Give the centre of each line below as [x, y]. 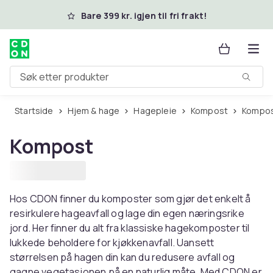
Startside [37, 111]
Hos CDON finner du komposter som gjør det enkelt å [130, 199]
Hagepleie [158, 111]
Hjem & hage [97, 111]
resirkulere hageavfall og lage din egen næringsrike [127, 213]
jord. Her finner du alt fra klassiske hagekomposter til [130, 228]
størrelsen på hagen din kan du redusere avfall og [122, 257]
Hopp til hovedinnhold [79, 14]
